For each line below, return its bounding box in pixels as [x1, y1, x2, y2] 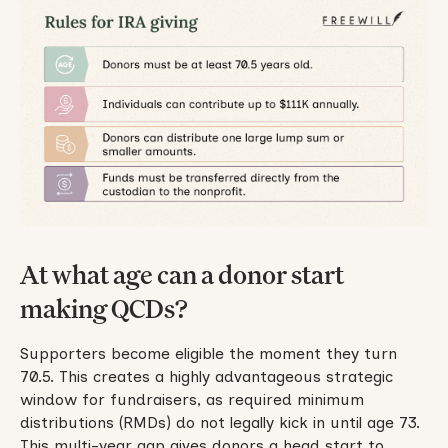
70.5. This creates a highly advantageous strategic [19, 366, 393, 386]
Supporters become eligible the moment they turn [19, 343, 397, 363]
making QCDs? [19, 291, 188, 325]
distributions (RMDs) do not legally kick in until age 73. [19, 412, 420, 432]
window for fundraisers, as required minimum [19, 389, 364, 409]
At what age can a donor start [19, 257, 344, 291]
